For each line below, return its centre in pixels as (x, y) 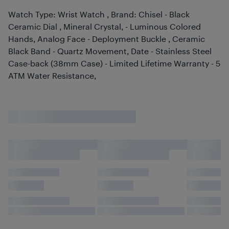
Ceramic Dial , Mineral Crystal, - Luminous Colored (105, 26)
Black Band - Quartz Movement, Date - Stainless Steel (110, 51)
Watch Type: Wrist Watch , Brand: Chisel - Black (99, 14)
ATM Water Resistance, (52, 75)
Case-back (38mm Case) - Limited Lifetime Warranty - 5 (114, 63)
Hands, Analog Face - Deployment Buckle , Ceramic (107, 39)
